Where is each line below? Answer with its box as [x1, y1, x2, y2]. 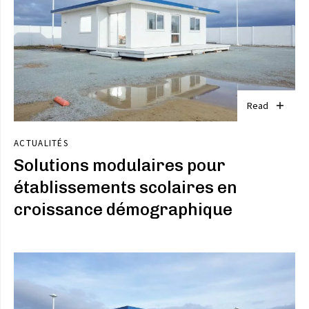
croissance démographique [14, 199, 232, 219]
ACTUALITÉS [14, 137, 68, 149]
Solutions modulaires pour [14, 154, 226, 175]
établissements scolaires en [14, 177, 237, 197]
